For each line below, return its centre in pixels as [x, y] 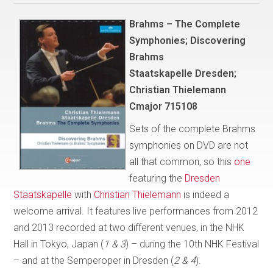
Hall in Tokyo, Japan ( [59, 244]
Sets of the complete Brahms [193, 129]
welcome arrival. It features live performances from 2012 [136, 211]
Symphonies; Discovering [188, 40]
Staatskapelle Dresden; [183, 73]
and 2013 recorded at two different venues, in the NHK [129, 227]
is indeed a [205, 194]
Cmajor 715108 [164, 106]
